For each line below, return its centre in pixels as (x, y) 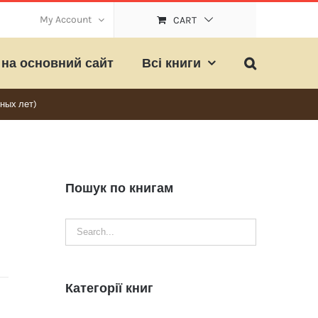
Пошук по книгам (119, 188)
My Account (66, 20)
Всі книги (171, 63)
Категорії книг (109, 288)
